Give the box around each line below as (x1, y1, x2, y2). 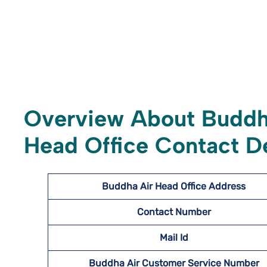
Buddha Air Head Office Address (102, 181, 246, 192)
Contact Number (136, 206, 211, 218)
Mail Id (159, 232, 188, 243)
